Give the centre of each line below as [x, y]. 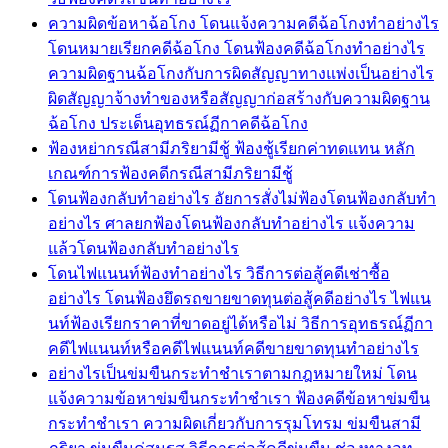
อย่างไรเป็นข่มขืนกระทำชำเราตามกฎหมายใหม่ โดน [232, 373]
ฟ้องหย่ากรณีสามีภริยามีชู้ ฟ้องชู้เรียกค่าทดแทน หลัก [231, 148]
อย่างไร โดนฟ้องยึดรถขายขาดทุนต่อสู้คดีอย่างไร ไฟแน [239, 298]
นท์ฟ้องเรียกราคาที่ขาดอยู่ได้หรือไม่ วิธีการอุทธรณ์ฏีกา [240, 323]
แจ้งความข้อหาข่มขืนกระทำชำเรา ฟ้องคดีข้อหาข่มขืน [239, 398]
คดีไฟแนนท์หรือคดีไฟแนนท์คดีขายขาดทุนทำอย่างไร [233, 348]
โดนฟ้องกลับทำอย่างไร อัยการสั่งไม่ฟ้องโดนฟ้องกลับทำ [242, 198]
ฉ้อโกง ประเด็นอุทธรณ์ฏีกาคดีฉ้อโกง [178, 123]
